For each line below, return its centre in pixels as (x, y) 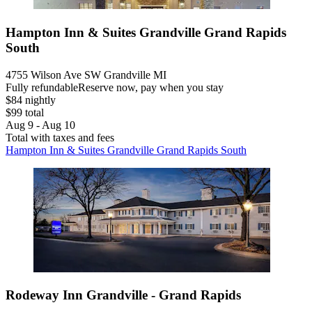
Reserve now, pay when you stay (151, 87)
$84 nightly (31, 100)
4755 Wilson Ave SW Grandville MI (86, 75)
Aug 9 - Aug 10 (40, 125)
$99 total (25, 112)
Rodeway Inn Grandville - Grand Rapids (123, 295)
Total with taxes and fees (60, 137)
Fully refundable (42, 87)
